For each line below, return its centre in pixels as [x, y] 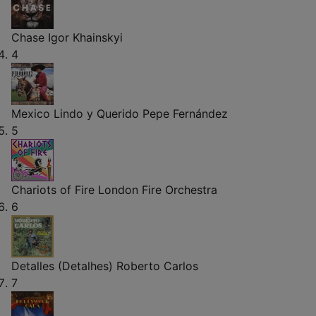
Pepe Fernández [185, 113]
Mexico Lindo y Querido [75, 113]
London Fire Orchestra [158, 189]
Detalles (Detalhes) [62, 266]
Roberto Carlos [157, 266]
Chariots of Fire [53, 189]
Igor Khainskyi [85, 37]
